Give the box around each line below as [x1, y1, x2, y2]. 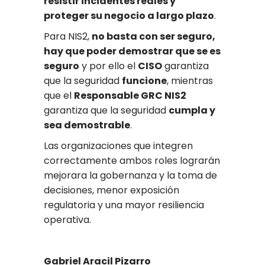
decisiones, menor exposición [44, 183, 179, 198]
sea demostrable [44, 118, 130, 132]
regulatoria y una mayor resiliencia [44, 198, 204, 212]
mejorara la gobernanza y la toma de [44, 169, 217, 183]
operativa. [44, 213, 91, 227]
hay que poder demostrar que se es [44, 44, 221, 59]
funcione [122, 74, 167, 88]
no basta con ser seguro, [92, 30, 215, 44]
